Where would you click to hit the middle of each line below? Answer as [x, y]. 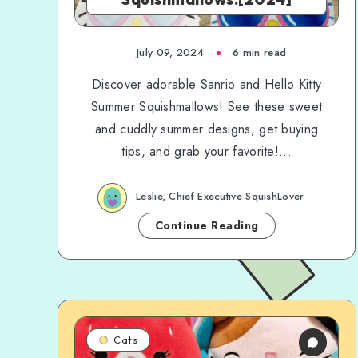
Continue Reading [207, 225]
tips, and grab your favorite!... [207, 151]
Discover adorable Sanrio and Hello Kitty [207, 84]
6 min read [260, 52]
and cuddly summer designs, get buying [207, 129]
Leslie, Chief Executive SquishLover [220, 197]
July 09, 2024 [170, 52]
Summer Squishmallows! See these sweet [207, 107]
